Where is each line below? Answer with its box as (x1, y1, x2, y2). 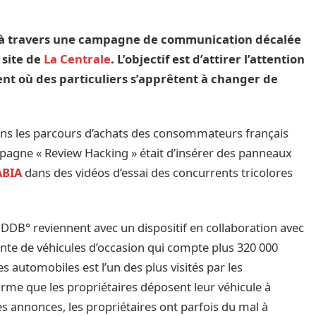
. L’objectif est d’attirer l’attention (111, 50, 305, 67)
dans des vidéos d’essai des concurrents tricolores (25, 164, 293, 181)
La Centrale (44, 50, 111, 67)
